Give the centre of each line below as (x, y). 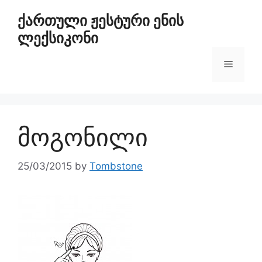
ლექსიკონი (58, 38)
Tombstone (116, 166)
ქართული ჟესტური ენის (101, 20)
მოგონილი (83, 137)
